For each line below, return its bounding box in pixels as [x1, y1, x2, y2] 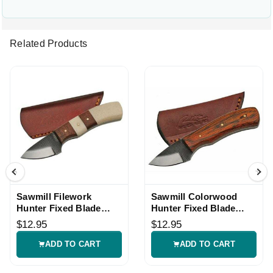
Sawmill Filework [16, 191, 91, 202]
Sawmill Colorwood [151, 191, 238, 202]
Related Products [10, 38, 87, 49]
